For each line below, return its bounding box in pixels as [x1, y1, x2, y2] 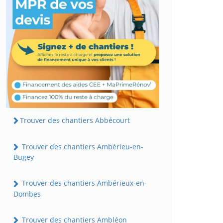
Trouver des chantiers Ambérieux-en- [20, 178, 147, 188]
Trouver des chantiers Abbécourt [20, 115, 130, 125]
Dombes [13, 189, 41, 199]
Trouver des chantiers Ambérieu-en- [20, 142, 143, 152]
